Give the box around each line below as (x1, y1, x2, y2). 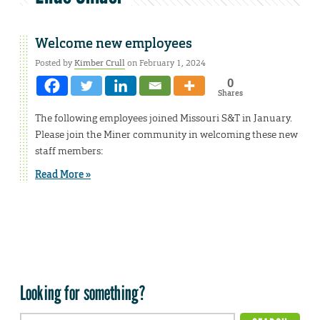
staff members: (35, 144, 105, 158)
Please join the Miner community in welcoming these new (35, 128, 298, 141)
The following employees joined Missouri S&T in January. (35, 111, 292, 125)
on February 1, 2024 (125, 57, 206, 69)
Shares (217, 88, 243, 99)
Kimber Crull (74, 57, 125, 69)
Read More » (35, 168, 91, 181)
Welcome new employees (35, 35, 192, 53)
